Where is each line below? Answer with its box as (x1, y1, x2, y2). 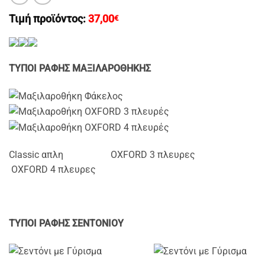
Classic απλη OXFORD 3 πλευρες (9, 148, 221, 160)
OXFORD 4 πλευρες (9, 163, 96, 175)
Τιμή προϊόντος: (9, 13, 88, 25)
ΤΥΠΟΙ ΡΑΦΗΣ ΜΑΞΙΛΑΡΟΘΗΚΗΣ (9, 63, 151, 75)
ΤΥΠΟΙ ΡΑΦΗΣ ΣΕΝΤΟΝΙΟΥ (9, 218, 124, 230)
